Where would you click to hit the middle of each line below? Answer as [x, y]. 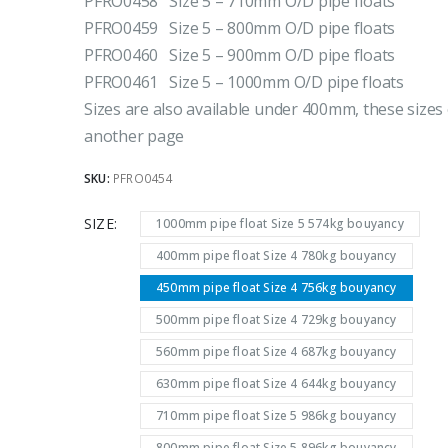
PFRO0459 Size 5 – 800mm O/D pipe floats [240, 28]
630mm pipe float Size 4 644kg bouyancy [276, 384]
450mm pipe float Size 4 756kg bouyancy [276, 288]
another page [134, 136]
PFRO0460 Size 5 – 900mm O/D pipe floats [240, 55]
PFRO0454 [143, 178]
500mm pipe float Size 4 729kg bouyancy [276, 320]
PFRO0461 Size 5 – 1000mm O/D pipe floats [244, 82]
